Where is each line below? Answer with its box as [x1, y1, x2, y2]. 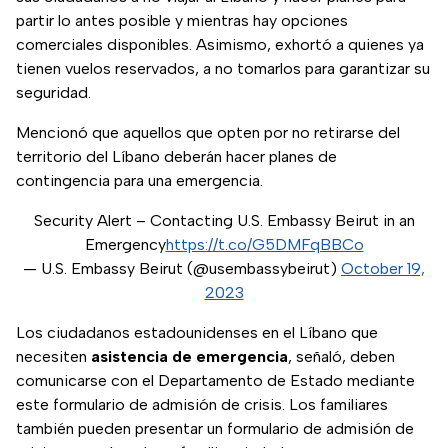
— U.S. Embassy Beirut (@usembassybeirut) [23, 259, 341, 279]
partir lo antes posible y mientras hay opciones [16, 11, 348, 31]
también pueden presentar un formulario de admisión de [16, 419, 414, 439]
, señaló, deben [288, 347, 395, 367]
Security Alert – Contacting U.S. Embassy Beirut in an [33, 211, 415, 231]
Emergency [84, 235, 166, 255]
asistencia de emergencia [91, 347, 288, 367]
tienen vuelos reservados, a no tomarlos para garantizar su [16, 59, 430, 79]
